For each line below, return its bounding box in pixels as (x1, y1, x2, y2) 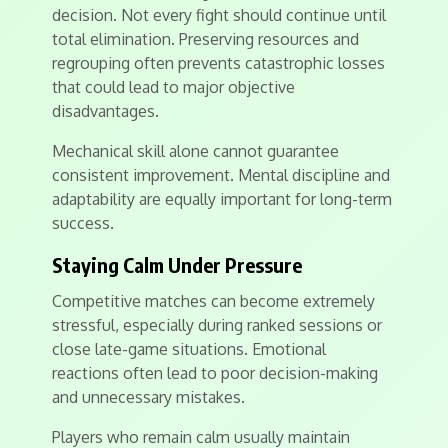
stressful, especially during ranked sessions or (52, 315, 382, 335)
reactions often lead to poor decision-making (52, 363, 378, 383)
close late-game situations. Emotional (52, 339, 326, 359)
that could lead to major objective (52, 77, 295, 97)
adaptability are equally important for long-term (52, 189, 392, 209)
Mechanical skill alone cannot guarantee (52, 141, 339, 161)
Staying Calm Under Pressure (52, 252, 302, 277)
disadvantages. (52, 101, 159, 121)
